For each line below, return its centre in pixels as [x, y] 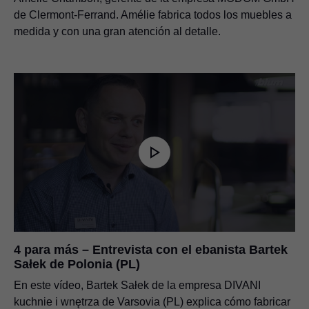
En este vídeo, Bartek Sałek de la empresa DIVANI [137, 285]
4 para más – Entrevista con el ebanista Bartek [151, 249]
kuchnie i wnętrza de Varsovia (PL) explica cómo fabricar [152, 301]
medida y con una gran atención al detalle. [117, 32]
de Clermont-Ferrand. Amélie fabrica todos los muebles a [153, 15]
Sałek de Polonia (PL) [77, 264]
